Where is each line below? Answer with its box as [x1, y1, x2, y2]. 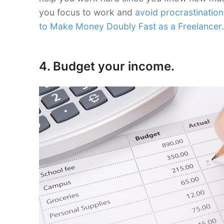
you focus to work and [39, 6, 135, 17]
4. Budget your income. [39, 58, 174, 73]
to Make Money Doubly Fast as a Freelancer [39, 20, 221, 31]
